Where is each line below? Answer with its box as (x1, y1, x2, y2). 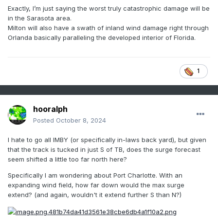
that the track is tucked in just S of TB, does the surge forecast (8, 145, 200, 154)
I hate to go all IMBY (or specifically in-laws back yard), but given (8, 136, 206, 144)
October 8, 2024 (56, 116, 106, 125)
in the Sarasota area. (8, 14, 73, 22)
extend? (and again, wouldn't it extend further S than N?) (8, 191, 182, 199)
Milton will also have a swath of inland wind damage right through (8, 24, 209, 32)
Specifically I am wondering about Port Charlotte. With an (8, 171, 182, 180)
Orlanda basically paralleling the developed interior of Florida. (8, 34, 198, 42)
